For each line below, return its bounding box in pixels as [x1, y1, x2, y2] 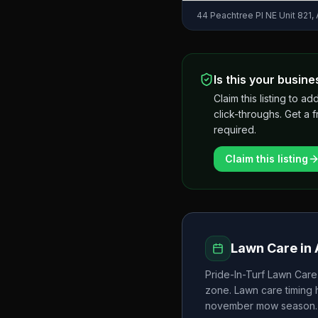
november [205, 300, 253, 312]
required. [214, 124, 256, 136]
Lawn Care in [231, 241, 314, 256]
